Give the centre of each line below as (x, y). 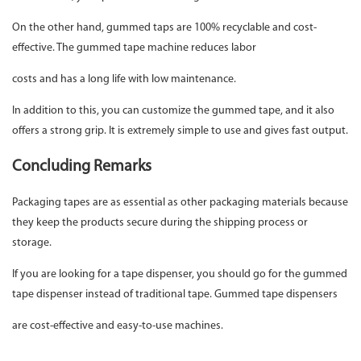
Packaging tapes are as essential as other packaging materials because (180, 203)
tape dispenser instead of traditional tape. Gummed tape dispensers (176, 295)
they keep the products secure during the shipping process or (160, 223)
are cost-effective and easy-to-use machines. (119, 326)
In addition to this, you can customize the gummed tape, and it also (173, 111)
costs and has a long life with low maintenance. (124, 80)
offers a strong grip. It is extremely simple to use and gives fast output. (180, 131)
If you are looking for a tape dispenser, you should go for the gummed (180, 275)
